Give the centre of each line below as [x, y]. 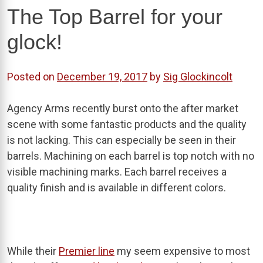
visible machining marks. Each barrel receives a [117, 171]
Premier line [87, 251]
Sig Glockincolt [198, 76]
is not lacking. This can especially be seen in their [122, 140]
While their [33, 251]
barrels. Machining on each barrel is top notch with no [131, 156]
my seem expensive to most [182, 251]
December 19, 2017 [102, 76]
